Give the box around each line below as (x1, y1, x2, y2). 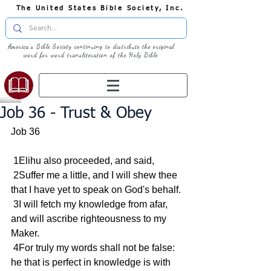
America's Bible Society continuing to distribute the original (7, 43, 174, 50)
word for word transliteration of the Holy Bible (24, 51, 158, 59)
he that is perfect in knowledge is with (11, 257, 173, 267)
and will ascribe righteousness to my (11, 214, 169, 224)
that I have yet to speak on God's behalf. (11, 184, 181, 195)
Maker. (11, 228, 39, 238)
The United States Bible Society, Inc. (16, 5, 184, 11)
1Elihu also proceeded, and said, (13, 155, 154, 166)
